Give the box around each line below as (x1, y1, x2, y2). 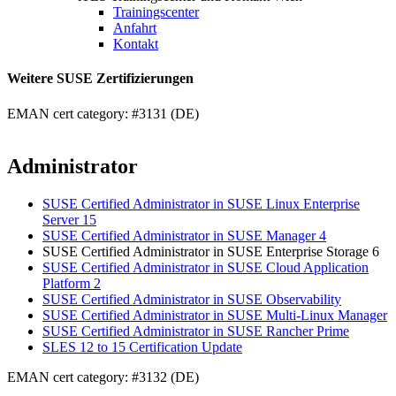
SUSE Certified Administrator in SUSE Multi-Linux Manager (42, 308, 387, 324)
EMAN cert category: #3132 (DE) (7, 369, 199, 385)
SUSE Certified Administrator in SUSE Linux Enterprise (42, 196, 360, 212)
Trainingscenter (113, 4, 199, 19)
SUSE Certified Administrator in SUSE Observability (42, 292, 341, 308)
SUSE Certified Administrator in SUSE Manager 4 (42, 228, 326, 244)
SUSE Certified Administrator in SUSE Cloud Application (42, 260, 369, 276)
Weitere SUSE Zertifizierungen (7, 71, 194, 87)
